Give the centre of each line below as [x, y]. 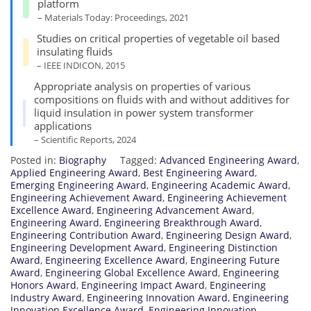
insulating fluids [75, 52]
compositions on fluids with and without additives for [161, 100]
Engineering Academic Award [220, 185]
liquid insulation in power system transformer [143, 113]
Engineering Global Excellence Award [132, 273]
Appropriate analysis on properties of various [142, 86]
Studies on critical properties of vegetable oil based [159, 39]
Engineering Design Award [228, 235]
